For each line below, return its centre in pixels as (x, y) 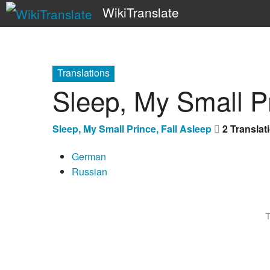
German (89, 156)
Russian (89, 171)
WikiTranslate (140, 12)
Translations (83, 73)
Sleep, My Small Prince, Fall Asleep (132, 128)
